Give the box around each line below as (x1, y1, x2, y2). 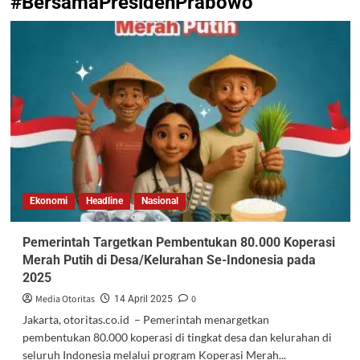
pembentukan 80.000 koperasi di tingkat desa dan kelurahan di (22, 329, 332, 344)
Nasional (141, 194, 178, 207)
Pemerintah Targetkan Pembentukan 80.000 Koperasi (22, 234, 335, 250)
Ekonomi (29, 194, 67, 207)
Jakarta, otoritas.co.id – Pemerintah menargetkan (22, 312, 269, 326)
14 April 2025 (113, 292, 173, 305)
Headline (85, 194, 123, 207)
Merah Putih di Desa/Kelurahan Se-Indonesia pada (22, 252, 316, 268)
